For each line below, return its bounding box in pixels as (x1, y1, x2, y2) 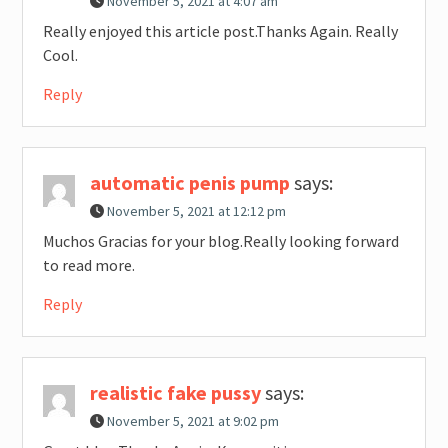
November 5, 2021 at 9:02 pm (106, 412, 279, 431)
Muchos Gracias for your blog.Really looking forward (42, 231, 399, 252)
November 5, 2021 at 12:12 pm (106, 202, 286, 221)
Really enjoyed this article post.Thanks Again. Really (42, 21, 398, 42)
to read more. (42, 255, 135, 276)
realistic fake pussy (89, 380, 261, 406)
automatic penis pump (89, 170, 290, 196)
